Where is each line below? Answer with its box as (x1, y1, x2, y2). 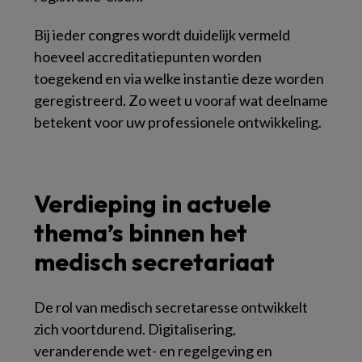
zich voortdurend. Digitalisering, (34, 320, 236, 338)
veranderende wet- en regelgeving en (34, 342, 272, 360)
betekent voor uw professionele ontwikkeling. (34, 113, 322, 131)
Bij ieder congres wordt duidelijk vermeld (34, 26, 290, 44)
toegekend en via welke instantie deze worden (34, 69, 324, 87)
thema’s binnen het (34, 217, 247, 248)
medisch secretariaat (34, 246, 275, 277)
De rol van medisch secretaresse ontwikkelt (34, 298, 308, 316)
